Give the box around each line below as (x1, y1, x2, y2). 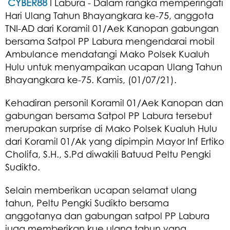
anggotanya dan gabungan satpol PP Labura (5, 209, 209, 221)
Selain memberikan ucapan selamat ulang (5, 184, 197, 196)
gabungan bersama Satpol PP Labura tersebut (5, 109, 212, 121)
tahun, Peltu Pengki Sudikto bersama (5, 197, 169, 208)
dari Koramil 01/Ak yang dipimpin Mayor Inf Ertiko (5, 135, 224, 147)
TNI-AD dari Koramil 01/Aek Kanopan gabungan (5, 22, 219, 34)
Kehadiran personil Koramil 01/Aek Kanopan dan (5, 97, 223, 108)
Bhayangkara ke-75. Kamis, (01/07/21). (5, 73, 177, 85)
